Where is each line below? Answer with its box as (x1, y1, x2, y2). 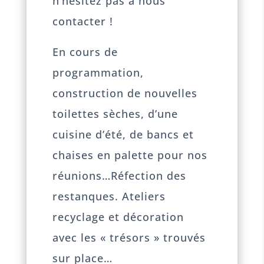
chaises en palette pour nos (52, 148, 208, 163)
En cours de (52, 45, 118, 60)
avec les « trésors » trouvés (52, 230, 206, 245)
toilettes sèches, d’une (52, 107, 179, 121)
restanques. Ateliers (52, 189, 166, 204)
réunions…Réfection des (52, 169, 187, 183)
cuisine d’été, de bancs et (52, 127, 194, 142)
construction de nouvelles (52, 86, 198, 101)
